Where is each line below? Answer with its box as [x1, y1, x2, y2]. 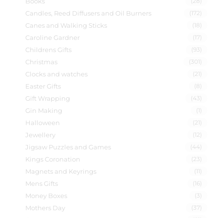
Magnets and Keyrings [25, 167, 97, 175]
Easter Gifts [25, 82, 61, 90]
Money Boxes [25, 192, 68, 200]
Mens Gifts [25, 180, 58, 187]
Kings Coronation [25, 155, 81, 163]
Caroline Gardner [25, 34, 80, 41]
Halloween [25, 119, 60, 127]
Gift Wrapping [25, 94, 71, 102]
